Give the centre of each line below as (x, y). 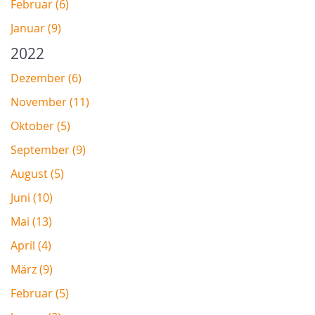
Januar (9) (36, 28)
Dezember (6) (46, 78)
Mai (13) (31, 221)
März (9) (32, 269)
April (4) (31, 245)
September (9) (48, 149)
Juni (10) (32, 197)
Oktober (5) (40, 126)
